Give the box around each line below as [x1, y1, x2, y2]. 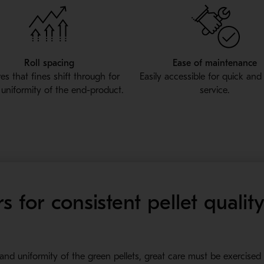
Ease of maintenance [172, 58, 257, 69]
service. [200, 85, 230, 96]
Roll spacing [24, 58, 74, 69]
